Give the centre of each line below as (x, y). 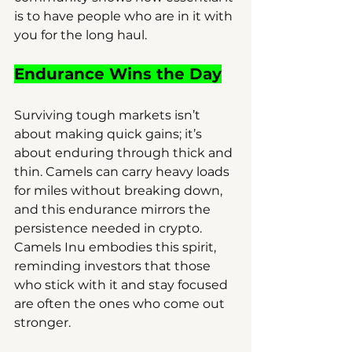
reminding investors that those (114, 266)
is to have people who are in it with (125, 16)
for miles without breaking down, (120, 190)
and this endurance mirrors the (114, 209)
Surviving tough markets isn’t (109, 115)
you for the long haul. (81, 35)
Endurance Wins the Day (118, 73)
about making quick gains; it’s (110, 134)
